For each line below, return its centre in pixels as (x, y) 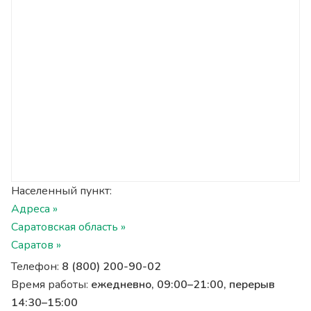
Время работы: (51, 285)
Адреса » (35, 209)
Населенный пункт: (62, 191)
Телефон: (37, 267)
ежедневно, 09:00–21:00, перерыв (183, 285)
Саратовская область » (69, 227)
